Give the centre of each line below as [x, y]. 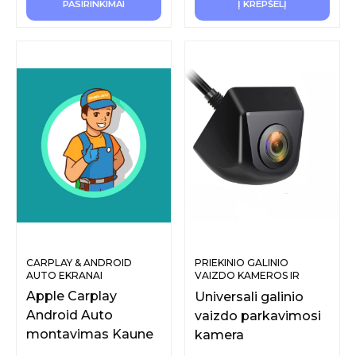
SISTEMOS [220, 288]
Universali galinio [249, 297]
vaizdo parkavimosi [258, 316]
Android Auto [70, 315]
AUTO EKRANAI [64, 275]
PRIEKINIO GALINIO [242, 262]
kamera [219, 335]
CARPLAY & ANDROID [79, 262]
